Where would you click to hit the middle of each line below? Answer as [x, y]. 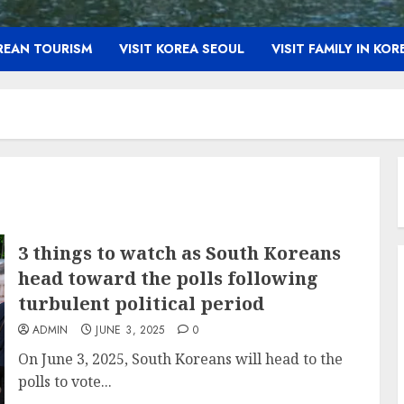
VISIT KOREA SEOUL [182, 49]
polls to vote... [64, 381]
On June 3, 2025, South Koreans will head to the [180, 359]
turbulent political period [141, 303]
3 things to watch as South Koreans [179, 253]
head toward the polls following [168, 278]
